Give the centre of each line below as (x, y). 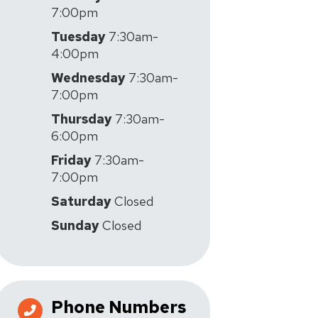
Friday (71, 160)
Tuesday (78, 37)
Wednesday (88, 78)
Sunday (75, 225)
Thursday (82, 119)
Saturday (81, 201)
